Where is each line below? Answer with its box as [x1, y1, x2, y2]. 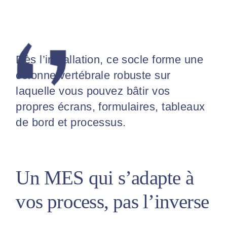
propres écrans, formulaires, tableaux [16, 100, 205, 113]
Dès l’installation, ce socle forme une [16, 53, 204, 66]
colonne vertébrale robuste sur [16, 68, 171, 82]
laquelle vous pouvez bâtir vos [16, 84, 170, 97]
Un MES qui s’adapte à [16, 166, 194, 188]
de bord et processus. [16, 116, 126, 129]
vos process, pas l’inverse [16, 190, 209, 212]
